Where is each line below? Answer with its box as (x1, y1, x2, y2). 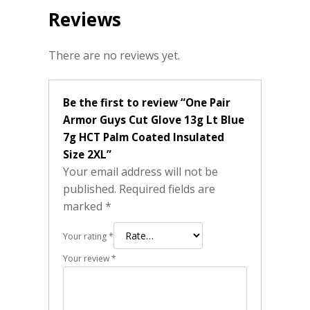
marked (63, 199, 105, 215)
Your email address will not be (63, 164, 218, 180)
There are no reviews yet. (48, 47, 180, 63)
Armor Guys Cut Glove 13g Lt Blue (63, 113, 244, 127)
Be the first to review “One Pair (63, 95, 230, 110)
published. (63, 181, 116, 197)
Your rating (63, 230, 109, 243)
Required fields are (119, 181, 215, 197)
